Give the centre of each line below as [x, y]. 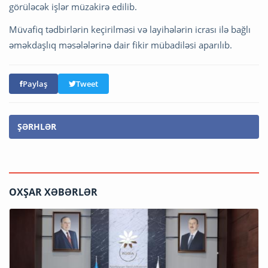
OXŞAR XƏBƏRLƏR [53, 192]
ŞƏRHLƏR [37, 127]
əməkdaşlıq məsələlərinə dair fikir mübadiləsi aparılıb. [121, 45]
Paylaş [35, 84]
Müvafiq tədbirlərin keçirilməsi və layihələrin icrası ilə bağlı [130, 30]
